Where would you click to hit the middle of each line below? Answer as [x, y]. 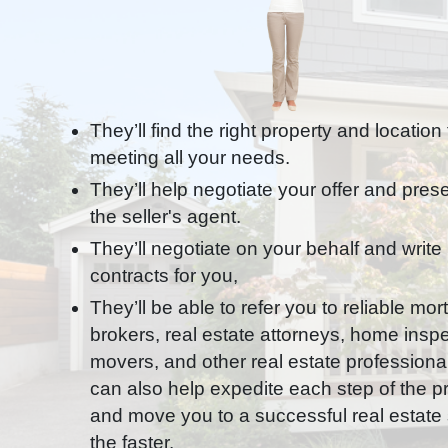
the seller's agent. [165, 216]
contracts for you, [164, 275]
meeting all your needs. [190, 157]
